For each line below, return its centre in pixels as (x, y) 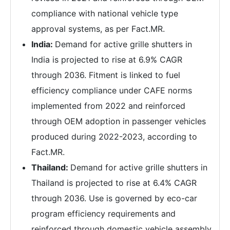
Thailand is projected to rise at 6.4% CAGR (114, 183)
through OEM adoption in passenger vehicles (119, 121)
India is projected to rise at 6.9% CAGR (107, 59)
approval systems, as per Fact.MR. (98, 28)
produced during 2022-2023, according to (114, 136)
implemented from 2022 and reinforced (108, 106)
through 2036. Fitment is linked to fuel (106, 75)
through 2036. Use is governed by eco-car (114, 198)
